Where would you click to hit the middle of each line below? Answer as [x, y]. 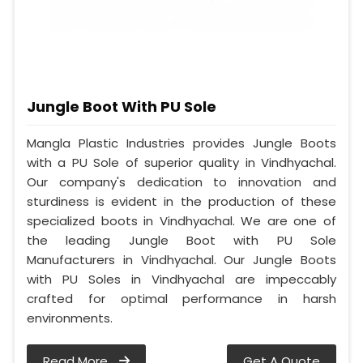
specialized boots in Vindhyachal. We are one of [181, 220]
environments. [70, 318]
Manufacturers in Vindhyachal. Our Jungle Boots [181, 259]
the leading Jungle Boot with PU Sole [181, 240]
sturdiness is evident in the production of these [181, 201]
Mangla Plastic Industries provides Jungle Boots [181, 143]
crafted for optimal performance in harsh [181, 298]
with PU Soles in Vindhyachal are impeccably [181, 279]
